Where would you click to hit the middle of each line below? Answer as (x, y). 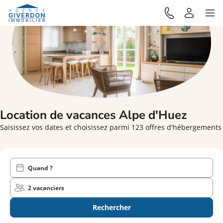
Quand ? (40, 168)
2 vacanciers (46, 188)
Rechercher (111, 207)
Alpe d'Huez (153, 115)
